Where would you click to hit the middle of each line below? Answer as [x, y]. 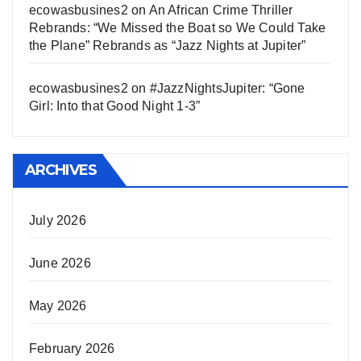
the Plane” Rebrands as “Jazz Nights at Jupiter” [168, 45]
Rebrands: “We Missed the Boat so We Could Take [178, 27]
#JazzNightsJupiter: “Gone [227, 88]
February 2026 [72, 348]
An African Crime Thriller [221, 10]
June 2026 [60, 263]
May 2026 [58, 305]
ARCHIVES [61, 170]
